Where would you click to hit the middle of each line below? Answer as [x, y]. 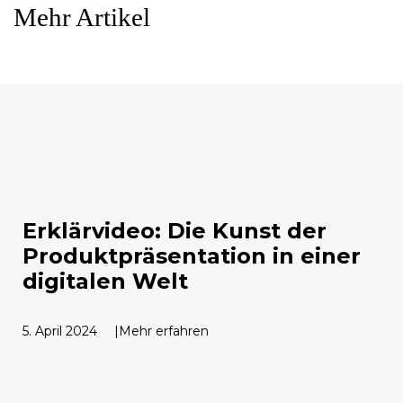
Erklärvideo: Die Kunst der [175, 230]
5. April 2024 [60, 331]
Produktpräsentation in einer [192, 255]
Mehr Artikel [82, 17]
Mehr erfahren [164, 331]
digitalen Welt [105, 281]
